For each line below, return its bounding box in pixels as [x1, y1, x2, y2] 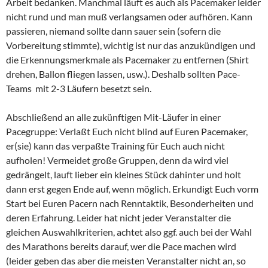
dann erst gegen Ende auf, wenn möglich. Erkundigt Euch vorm [6, 182, 258, 194]
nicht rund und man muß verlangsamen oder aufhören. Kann [6, 10, 252, 22]
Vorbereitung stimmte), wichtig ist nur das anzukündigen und [6, 39, 255, 51]
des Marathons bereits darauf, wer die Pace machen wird [6, 240, 236, 252]
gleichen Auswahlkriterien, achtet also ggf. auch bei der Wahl [6, 226, 252, 237]
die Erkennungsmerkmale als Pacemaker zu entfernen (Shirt [6, 53, 249, 65]
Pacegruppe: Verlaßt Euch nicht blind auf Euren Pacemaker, [6, 125, 248, 137]
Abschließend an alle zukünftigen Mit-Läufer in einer [6, 111, 221, 123]
